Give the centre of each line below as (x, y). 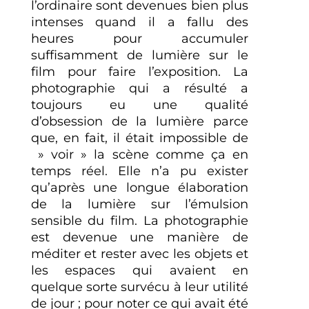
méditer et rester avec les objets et (140, 253)
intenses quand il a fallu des (140, 22)
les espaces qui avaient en (140, 270)
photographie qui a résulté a (140, 88)
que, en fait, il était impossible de (140, 138)
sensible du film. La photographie (140, 220)
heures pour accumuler (140, 38)
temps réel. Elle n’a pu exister (140, 171)
